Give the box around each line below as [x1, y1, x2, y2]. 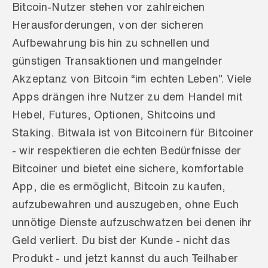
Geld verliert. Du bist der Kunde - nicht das [12, 234, 230, 245]
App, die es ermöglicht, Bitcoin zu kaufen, [12, 181, 226, 191]
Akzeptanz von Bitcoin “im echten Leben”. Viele [12, 73, 252, 84]
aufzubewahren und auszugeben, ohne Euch [12, 199, 239, 209]
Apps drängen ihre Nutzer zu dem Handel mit [12, 91, 243, 102]
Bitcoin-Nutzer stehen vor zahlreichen [12, 1, 205, 12]
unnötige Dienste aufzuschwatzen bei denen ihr [12, 217, 252, 227]
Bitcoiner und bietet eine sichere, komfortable [12, 163, 244, 173]
